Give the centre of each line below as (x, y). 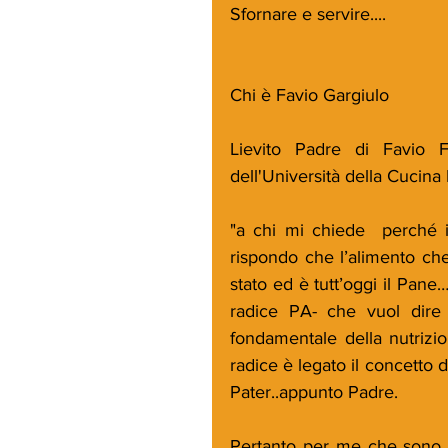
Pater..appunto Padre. (314, 391)
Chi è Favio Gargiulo (309, 94)
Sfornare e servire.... (308, 13)
